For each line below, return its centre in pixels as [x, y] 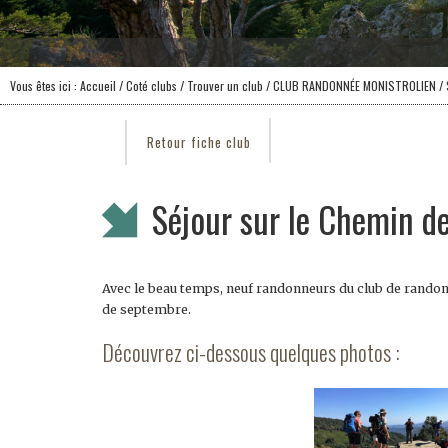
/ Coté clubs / [150, 85]
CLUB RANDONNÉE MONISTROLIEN [354, 85]
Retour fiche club [199, 142]
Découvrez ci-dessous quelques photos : [251, 352]
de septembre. [146, 309]
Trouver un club [223, 85]
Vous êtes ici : [45, 85]
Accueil [98, 85]
